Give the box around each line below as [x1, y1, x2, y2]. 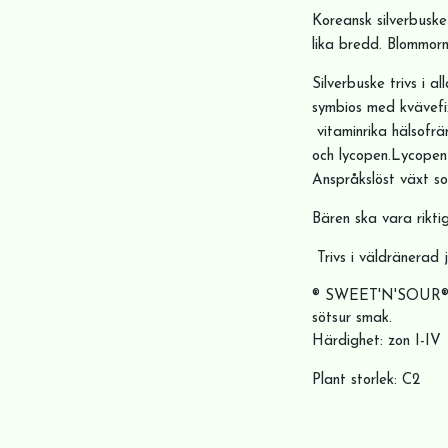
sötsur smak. [312, 311, 392, 326]
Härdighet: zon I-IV [312, 334, 441, 349]
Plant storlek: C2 [312, 373, 425, 388]
